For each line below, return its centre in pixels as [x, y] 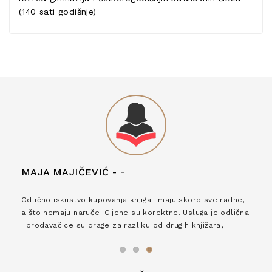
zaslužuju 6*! [46, 238]
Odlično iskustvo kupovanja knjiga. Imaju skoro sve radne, [133, 200]
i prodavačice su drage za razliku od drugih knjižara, [122, 225]
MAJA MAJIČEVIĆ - [69, 172]
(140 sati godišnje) [58, 12]
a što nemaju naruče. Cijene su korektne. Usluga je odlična [135, 212]
